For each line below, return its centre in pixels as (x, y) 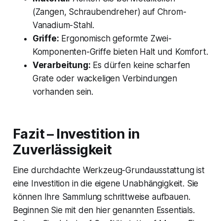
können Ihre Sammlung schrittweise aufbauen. (101, 197)
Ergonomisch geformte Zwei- (115, 39)
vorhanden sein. (63, 92)
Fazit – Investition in (76, 134)
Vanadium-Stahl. (63, 25)
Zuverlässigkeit (62, 150)
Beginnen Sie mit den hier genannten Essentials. (104, 210)
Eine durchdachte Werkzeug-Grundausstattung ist (109, 170)
